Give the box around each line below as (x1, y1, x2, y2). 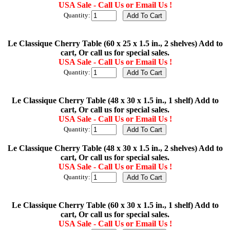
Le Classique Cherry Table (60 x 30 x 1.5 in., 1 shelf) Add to (11, 201, 219, 210)
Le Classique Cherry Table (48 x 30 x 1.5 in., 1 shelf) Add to (11, 96, 219, 105)
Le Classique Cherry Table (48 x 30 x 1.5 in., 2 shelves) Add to (7, 144, 223, 153)
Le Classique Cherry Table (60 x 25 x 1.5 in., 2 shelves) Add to (7, 39, 223, 48)
